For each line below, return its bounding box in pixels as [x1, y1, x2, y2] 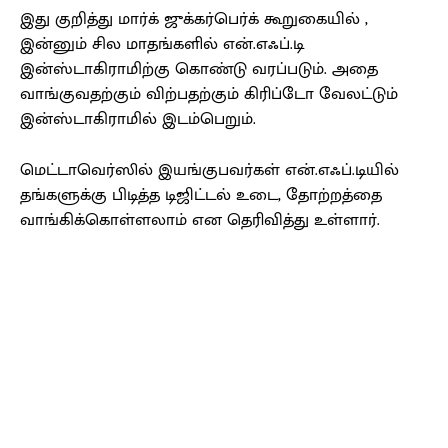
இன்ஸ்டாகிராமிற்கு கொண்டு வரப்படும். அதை [20, 55, 378, 84]
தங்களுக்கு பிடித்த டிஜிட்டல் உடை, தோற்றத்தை [20, 181, 382, 210]
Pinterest [270, 316, 313, 335]
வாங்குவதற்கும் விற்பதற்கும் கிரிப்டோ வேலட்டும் [20, 80, 398, 109]
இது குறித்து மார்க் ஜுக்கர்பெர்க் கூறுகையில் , [20, 5, 368, 34]
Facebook [67, 316, 111, 335]
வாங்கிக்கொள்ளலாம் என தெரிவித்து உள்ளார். [20, 206, 380, 235]
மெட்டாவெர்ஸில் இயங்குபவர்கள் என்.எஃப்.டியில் [20, 156, 399, 185]
